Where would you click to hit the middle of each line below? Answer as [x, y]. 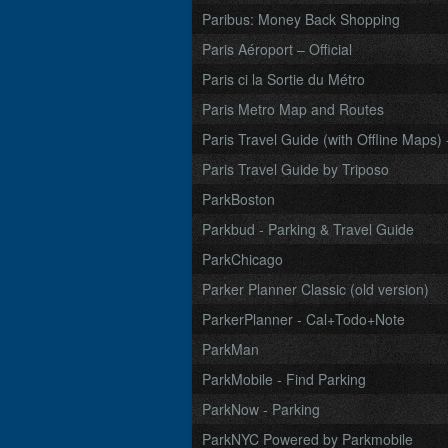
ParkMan [230, 349]
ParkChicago [242, 259]
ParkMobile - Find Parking [284, 379]
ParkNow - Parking [261, 409]
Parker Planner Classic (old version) [315, 289]
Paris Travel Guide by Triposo [295, 169]
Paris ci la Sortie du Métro [283, 79]
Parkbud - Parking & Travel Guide [308, 229]
